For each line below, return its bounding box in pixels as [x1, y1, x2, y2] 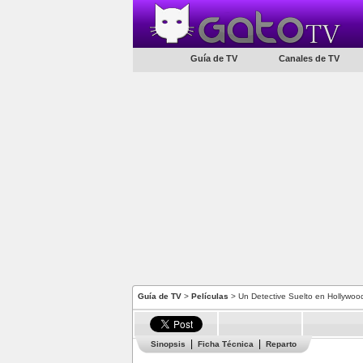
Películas [191, 292, 228, 301]
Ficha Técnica [198, 340, 254, 348]
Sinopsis [151, 340, 186, 348]
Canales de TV [278, 53, 340, 63]
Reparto [266, 340, 297, 348]
